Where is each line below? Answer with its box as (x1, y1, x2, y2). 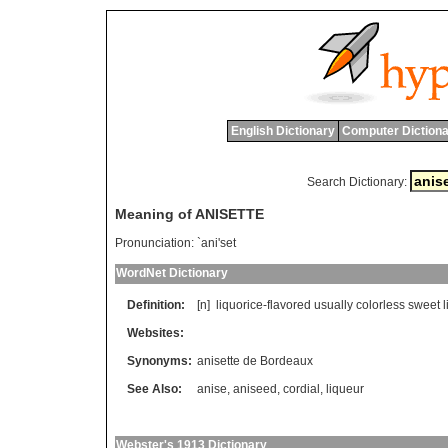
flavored (267, 298, 311, 313)
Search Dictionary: (306, 175, 407, 189)
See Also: (127, 382, 182, 397)
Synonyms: (127, 354, 192, 369)
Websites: (127, 326, 184, 341)
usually (314, 298, 353, 313)
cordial (283, 382, 320, 397)
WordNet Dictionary (116, 266, 228, 281)
